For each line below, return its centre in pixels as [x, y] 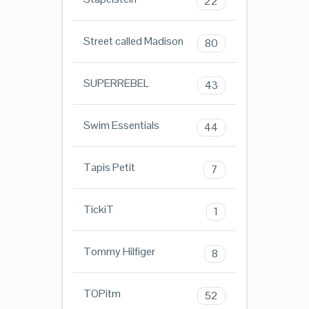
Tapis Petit [109, 168]
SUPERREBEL [116, 83]
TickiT [98, 210]
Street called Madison [133, 41]
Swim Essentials [121, 126]
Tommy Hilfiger [119, 252]
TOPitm [102, 294]
